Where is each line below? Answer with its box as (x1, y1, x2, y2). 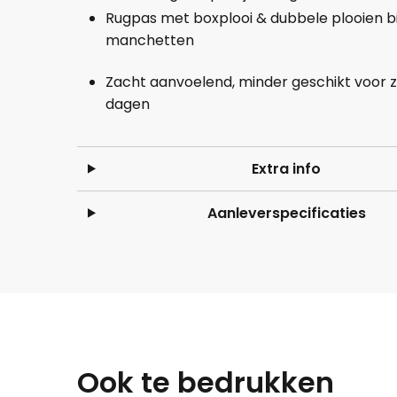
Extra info (252, 158, 322, 179)
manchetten (105, 29, 195, 51)
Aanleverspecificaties (206, 202, 366, 223)
